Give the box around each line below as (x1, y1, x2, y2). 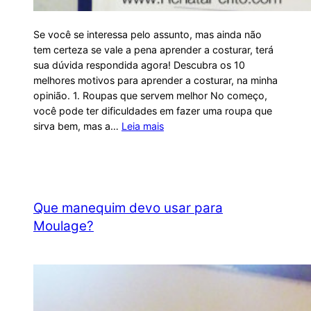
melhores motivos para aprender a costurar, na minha (33, 74, 278, 87)
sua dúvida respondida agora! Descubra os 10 (33, 59, 245, 72)
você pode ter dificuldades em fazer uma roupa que (33, 105, 272, 117)
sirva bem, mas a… (33, 120, 121, 133)
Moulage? (33, 218, 94, 235)
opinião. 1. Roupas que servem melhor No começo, (33, 90, 267, 102)
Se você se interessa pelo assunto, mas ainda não (33, 28, 262, 41)
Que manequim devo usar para (33, 200, 223, 217)
